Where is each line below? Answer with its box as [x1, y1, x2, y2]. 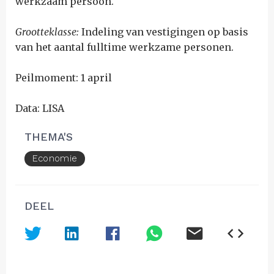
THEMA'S [24, 130, 73, 143]
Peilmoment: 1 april [15, 72, 112, 84]
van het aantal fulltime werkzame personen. [15, 41, 234, 53]
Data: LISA [15, 102, 64, 114]
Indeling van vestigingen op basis [79, 26, 248, 38]
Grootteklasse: [15, 26, 79, 38]
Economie [32, 153, 78, 164]
